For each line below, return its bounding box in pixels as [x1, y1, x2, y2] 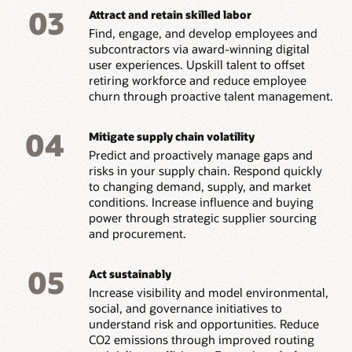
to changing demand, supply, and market [88, 178, 311, 195]
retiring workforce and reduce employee [88, 72, 306, 89]
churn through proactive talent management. [88, 88, 333, 104]
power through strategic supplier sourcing [88, 210, 317, 226]
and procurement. [88, 225, 186, 242]
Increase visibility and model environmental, [88, 284, 328, 301]
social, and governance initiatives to [88, 300, 282, 317]
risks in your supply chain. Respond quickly [88, 163, 322, 179]
